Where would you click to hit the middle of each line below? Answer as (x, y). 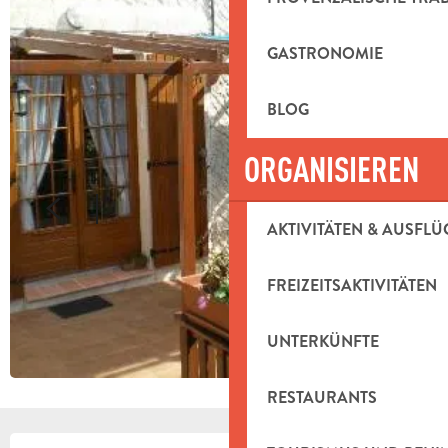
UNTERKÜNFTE (322, 341)
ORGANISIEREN (331, 168)
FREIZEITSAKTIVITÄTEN (351, 285)
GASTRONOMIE (324, 53)
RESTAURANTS (321, 397)
